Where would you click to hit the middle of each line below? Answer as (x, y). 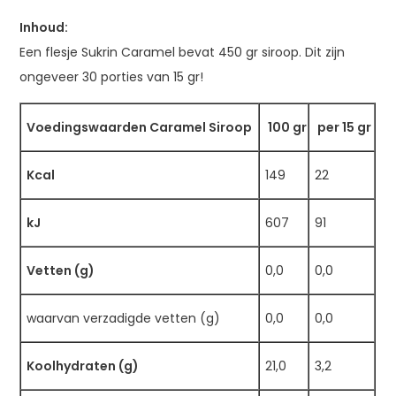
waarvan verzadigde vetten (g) (124, 318)
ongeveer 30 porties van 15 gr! (112, 76)
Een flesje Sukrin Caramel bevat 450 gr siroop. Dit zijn (183, 52)
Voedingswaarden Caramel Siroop (140, 127)
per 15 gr (343, 127)
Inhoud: (44, 27)
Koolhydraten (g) (83, 366)
